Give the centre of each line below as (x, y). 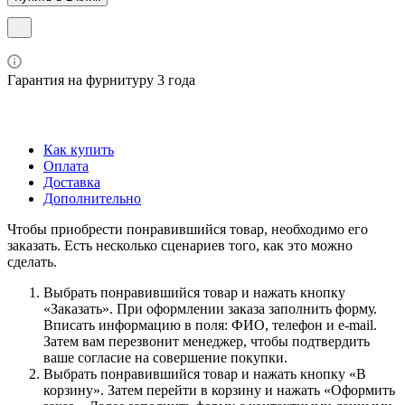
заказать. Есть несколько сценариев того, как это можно (180, 245)
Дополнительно (92, 198)
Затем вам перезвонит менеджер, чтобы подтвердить (207, 341)
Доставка (72, 182)
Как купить (79, 149)
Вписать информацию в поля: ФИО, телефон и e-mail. (210, 325)
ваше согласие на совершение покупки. (165, 357)
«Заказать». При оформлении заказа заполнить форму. (210, 308)
